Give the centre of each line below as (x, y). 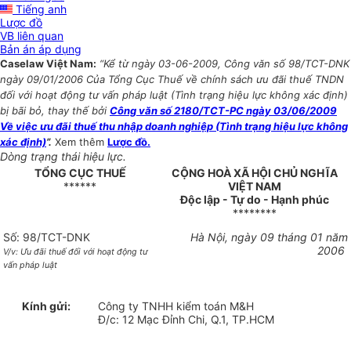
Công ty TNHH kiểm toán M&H (176, 306)
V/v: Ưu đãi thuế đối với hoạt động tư (76, 252)
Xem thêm (81, 142)
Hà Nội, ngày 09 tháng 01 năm (269, 237)
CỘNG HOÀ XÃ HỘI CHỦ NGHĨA (255, 173)
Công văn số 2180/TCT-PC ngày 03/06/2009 (223, 111)
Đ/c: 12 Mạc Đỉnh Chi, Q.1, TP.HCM (186, 320)
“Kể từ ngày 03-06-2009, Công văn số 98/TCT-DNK (224, 64)
